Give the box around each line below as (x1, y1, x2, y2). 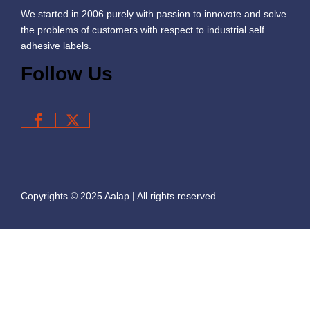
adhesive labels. (21, 40, 91, 51)
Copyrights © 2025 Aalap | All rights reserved (21, 190, 216, 201)
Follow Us (21, 63, 113, 84)
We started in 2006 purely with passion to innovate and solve (21, 8, 286, 19)
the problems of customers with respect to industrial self (21, 24, 264, 35)
